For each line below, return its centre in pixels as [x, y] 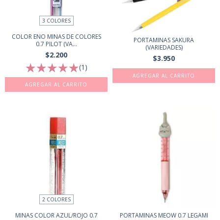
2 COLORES [56, 200]
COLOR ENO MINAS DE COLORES [56, 37]
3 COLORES [56, 21]
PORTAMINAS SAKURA [164, 40]
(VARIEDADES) [164, 47]
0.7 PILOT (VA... [56, 44]
